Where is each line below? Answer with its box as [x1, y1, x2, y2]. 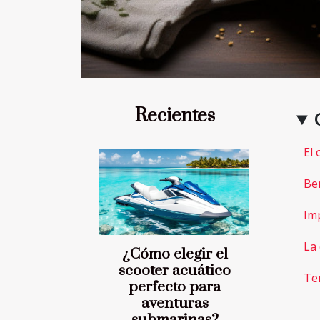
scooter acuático [119, 261, 231, 281]
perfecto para [129, 278, 221, 297]
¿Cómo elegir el [121, 245, 228, 264]
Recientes [134, 104, 215, 129]
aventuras [141, 294, 209, 314]
